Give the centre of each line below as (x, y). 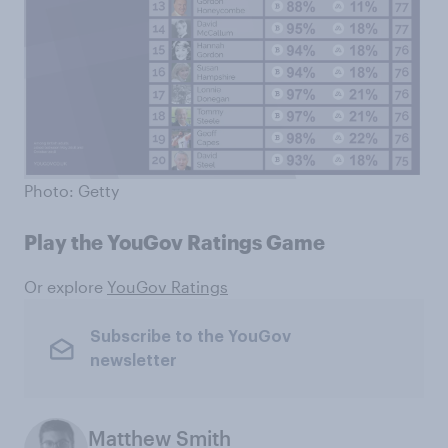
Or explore (65, 287)
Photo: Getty (71, 191)
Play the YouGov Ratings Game (174, 242)
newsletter (133, 360)
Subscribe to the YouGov (190, 336)
